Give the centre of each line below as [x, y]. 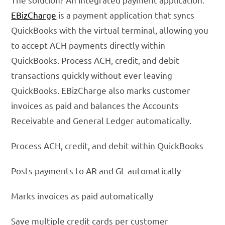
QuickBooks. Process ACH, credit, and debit [95, 60]
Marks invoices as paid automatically [82, 196]
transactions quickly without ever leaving [92, 75]
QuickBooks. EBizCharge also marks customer [101, 90]
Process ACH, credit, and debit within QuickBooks [107, 146]
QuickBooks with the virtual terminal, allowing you [110, 30]
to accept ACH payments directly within [88, 45]
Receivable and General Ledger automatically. [101, 121]
